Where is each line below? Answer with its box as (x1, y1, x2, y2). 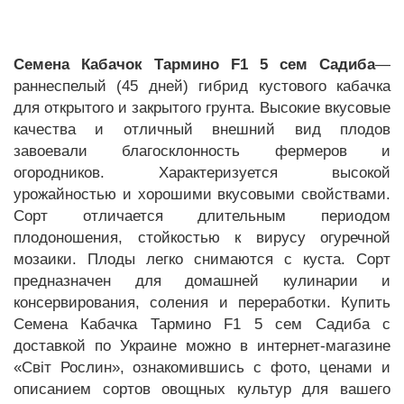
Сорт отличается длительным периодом (14, 207, 390, 225)
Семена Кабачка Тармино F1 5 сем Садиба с (14, 315, 390, 333)
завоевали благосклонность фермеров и (14, 142, 390, 160)
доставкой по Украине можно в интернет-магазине (14, 336, 390, 354)
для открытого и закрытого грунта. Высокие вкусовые (14, 98, 390, 116)
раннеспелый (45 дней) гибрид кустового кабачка (14, 77, 390, 95)
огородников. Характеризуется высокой (14, 163, 390, 181)
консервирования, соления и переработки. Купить (14, 293, 390, 311)
